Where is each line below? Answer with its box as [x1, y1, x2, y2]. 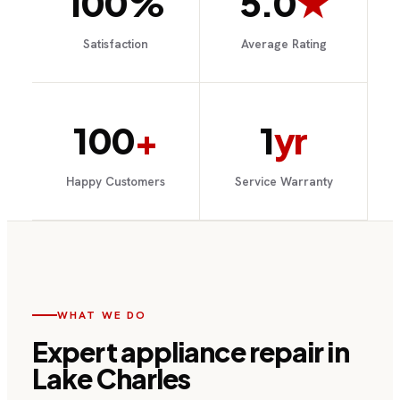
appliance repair [120, 334, 324, 369]
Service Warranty [234, 173, 333, 190]
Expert [32, 334, 121, 369]
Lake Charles [32, 361, 191, 396]
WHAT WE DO [57, 307, 147, 322]
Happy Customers [66, 173, 165, 190]
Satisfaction [83, 36, 148, 53]
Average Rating [240, 36, 327, 53]
